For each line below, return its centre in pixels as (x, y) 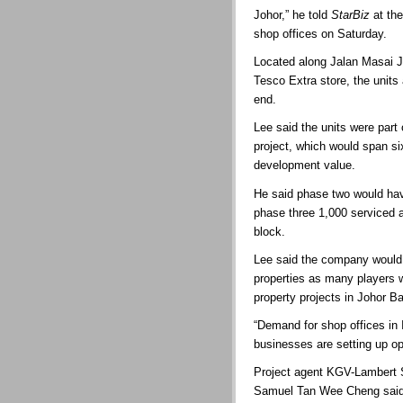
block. (269, 231)
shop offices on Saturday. (320, 34)
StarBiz (350, 15)
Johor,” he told (292, 15)
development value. (304, 166)
